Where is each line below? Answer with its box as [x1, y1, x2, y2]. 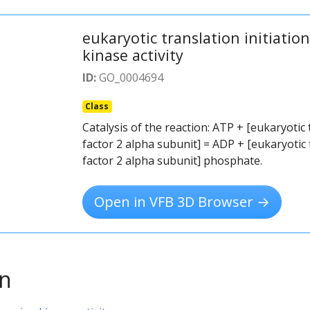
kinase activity [82, 44, 183, 65]
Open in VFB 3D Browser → [93, 192, 270, 211]
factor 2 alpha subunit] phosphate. [82, 152, 262, 168]
